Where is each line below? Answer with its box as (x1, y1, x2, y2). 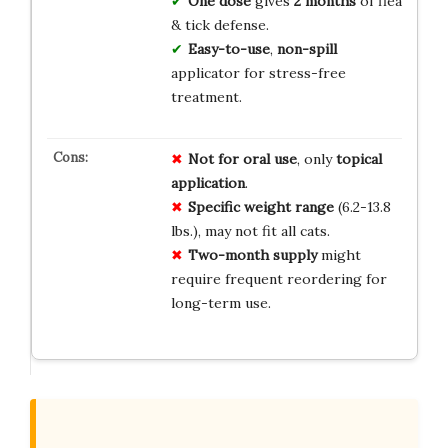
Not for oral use (187, 150, 297, 169)
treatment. (170, 88, 242, 107)
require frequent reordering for (170, 270, 387, 289)
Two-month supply (187, 246, 317, 265)
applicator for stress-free (170, 64, 346, 83)
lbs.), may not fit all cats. (170, 222, 330, 241)
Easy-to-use (187, 40, 270, 59)
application (170, 174, 245, 193)
